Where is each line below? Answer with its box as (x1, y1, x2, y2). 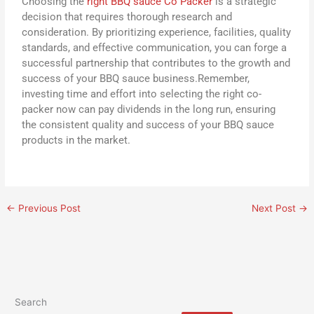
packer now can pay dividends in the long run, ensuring (22, 103, 276, 116)
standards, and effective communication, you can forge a (22, 41, 287, 55)
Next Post (251, 203, 299, 214)
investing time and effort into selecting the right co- (22, 88, 262, 101)
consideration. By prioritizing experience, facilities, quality (22, 26, 292, 39)
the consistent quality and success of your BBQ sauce (22, 118, 275, 132)
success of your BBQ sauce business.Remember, (22, 72, 250, 86)
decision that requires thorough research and (22, 11, 233, 24)
